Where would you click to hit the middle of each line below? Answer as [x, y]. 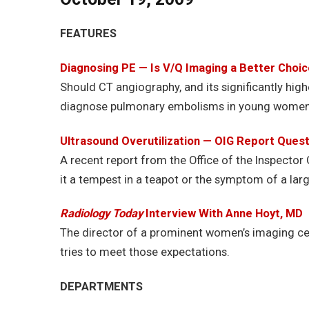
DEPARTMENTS [101, 286]
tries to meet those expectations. [145, 252]
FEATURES [88, 34]
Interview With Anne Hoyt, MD [223, 214]
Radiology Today [101, 214]
